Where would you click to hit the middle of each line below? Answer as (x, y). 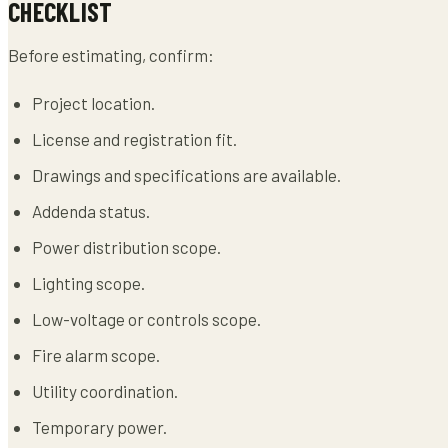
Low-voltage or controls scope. (146, 318)
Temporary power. (99, 426)
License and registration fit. (134, 138)
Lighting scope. (88, 282)
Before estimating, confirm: (111, 54)
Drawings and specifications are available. (186, 174)
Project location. (93, 102)
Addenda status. (91, 210)
